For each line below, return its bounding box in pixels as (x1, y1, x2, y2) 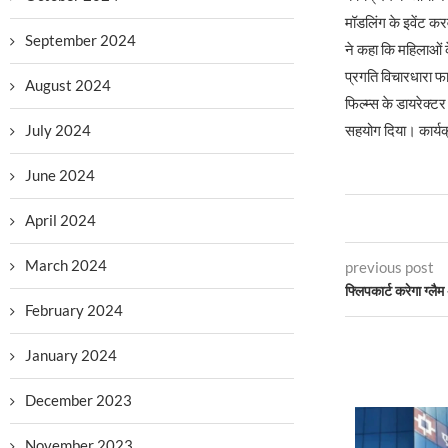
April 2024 (25, 211, 96, 229)
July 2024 (25, 121, 91, 139)
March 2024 (25, 256, 107, 274)
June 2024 (25, 166, 95, 184)
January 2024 (25, 346, 117, 364)
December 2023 (25, 391, 132, 409)
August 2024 (25, 76, 111, 94)
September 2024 (25, 31, 136, 49)
